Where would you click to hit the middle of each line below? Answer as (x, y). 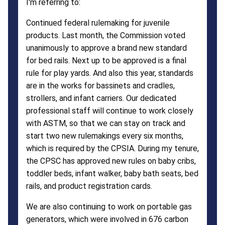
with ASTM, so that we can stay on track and (106, 123)
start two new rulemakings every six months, (105, 136)
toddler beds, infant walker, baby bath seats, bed (112, 173)
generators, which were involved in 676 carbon (107, 219)
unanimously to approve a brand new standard (106, 48)
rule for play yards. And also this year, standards (110, 73)
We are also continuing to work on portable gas (109, 206)
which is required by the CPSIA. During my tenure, (113, 148)
